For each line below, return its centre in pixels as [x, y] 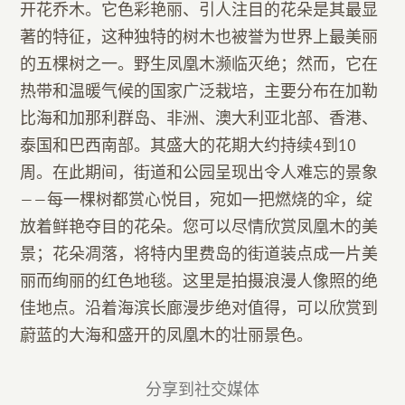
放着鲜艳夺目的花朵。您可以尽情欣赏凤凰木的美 [199, 226]
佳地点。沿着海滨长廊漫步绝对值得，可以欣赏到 [199, 308]
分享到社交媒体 [202, 389]
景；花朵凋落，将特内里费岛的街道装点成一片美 [199, 254]
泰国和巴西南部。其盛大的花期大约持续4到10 [188, 145]
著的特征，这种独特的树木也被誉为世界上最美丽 [199, 37]
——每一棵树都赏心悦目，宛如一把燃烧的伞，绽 [197, 199]
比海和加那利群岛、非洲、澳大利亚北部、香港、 [199, 118]
